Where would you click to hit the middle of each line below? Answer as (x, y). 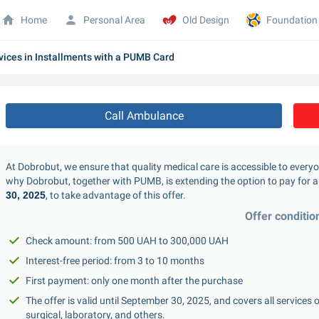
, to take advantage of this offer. (116, 195)
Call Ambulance (144, 116)
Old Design (206, 20)
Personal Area (115, 20)
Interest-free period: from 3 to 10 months (115, 261)
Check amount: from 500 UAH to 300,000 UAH (127, 241)
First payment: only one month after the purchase (134, 281)
